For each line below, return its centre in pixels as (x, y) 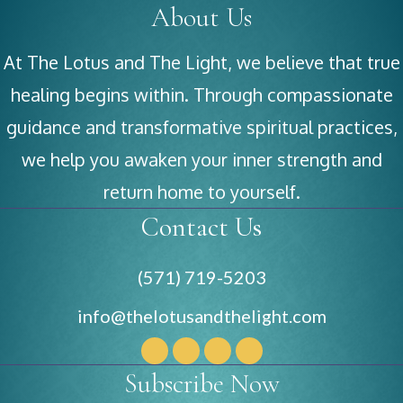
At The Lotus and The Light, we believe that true (201, 62)
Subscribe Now (201, 383)
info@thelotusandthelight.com (201, 315)
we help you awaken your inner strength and (201, 159)
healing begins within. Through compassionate (201, 94)
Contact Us (201, 227)
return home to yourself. (201, 191)
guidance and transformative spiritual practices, (201, 126)
